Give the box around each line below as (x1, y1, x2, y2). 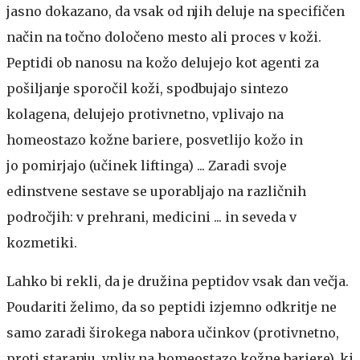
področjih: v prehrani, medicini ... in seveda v (6, 209, 297, 225)
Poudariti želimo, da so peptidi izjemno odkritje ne (6, 299, 337, 315)
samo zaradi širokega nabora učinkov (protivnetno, (6, 325, 339, 341)
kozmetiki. (6, 235, 77, 251)
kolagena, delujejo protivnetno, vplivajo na (6, 106, 284, 122)
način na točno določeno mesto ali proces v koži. (6, 29, 321, 45)
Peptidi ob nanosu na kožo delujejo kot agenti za (6, 55, 319, 71)
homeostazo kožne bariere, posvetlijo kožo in (6, 132, 303, 148)
